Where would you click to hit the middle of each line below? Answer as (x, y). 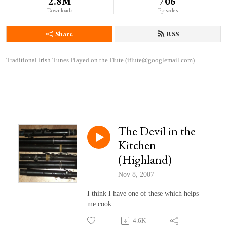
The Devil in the (157, 131)
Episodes (167, 10)
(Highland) (145, 159)
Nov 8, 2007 (136, 175)
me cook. (100, 204)
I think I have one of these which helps (143, 194)
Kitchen (137, 145)
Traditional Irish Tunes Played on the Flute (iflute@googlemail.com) (100, 60)
